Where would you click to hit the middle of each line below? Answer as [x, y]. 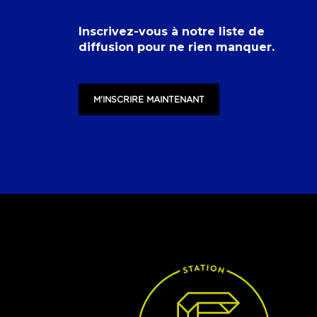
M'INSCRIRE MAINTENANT [149, 99]
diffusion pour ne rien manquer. [177, 47]
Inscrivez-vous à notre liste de [172, 31]
